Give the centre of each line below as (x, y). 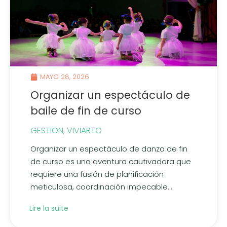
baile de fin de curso (86, 111)
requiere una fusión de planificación (97, 174)
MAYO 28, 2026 (65, 77)
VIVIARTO (84, 130)
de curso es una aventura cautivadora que (111, 161)
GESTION (47, 130)
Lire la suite (49, 208)
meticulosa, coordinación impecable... (101, 186)
